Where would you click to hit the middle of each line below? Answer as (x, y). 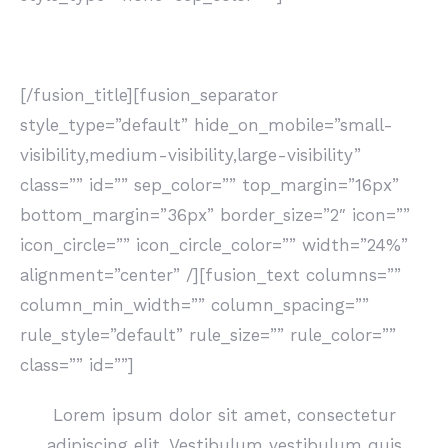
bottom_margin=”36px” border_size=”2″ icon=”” (215, 215)
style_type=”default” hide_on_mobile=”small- (206, 125)
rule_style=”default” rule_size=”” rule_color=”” (208, 335)
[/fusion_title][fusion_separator (149, 95)
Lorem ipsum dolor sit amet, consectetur (224, 415)
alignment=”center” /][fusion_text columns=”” (210, 275)
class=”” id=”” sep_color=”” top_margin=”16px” (209, 185)
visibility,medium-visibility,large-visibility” (190, 155)
